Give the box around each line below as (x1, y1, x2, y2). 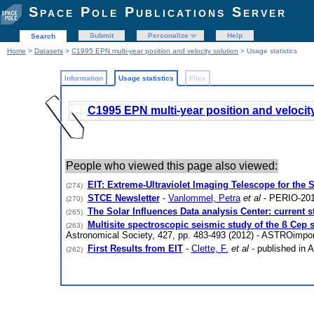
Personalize (148, 32, 189, 39)
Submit (90, 32, 114, 39)
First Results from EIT (87, 243, 183, 254)
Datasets (34, 47, 63, 55)
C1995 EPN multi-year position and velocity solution (71, 47, 238, 55)
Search (31, 32, 55, 40)
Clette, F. (191, 243, 228, 254)
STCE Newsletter (87, 193, 160, 203)
